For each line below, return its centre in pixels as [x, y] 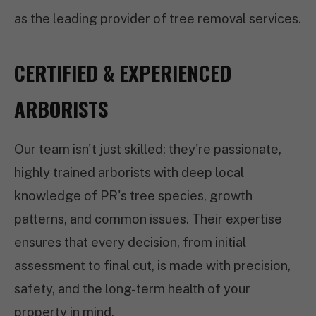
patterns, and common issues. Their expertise [148, 219]
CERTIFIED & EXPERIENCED [123, 73]
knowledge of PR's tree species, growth [133, 196]
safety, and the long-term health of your [132, 289]
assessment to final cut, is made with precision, [152, 266]
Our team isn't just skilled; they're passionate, [148, 149]
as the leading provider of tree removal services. [158, 19]
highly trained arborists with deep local [129, 172]
